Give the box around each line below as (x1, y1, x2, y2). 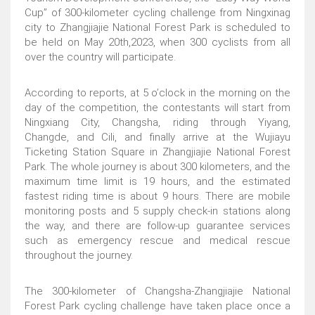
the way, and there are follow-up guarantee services (25, 219, 290, 232)
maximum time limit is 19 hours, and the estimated (25, 175, 290, 188)
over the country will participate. (25, 51, 176, 63)
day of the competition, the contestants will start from (25, 101, 290, 114)
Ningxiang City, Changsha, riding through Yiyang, (25, 116, 290, 129)
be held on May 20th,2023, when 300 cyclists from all (25, 36, 290, 49)
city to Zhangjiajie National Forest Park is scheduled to (25, 21, 290, 34)
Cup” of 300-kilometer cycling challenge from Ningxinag (25, 6, 290, 19)
